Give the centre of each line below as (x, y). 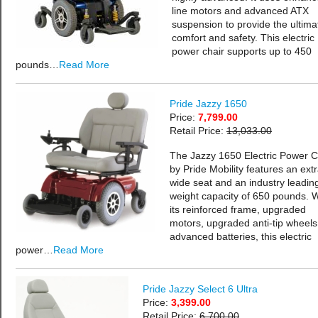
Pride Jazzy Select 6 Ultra (200, 289)
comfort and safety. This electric (243, 38)
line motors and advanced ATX (240, 11)
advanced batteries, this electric (241, 236)
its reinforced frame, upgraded (238, 209)
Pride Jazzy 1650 (208, 104)
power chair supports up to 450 (242, 51)
